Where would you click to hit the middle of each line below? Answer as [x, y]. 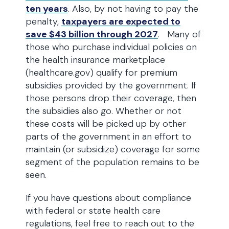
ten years [47, 9]
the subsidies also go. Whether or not [104, 111]
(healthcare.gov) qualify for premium [101, 73]
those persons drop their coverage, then [111, 98]
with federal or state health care [93, 211]
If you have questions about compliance [108, 198]
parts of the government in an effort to [108, 136]
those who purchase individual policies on [111, 47]
